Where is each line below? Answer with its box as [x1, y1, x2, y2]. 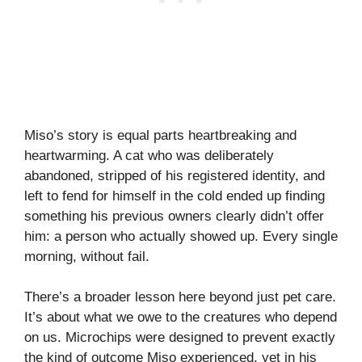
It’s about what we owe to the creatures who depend [24, 309, 337, 326]
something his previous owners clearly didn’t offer [24, 208, 324, 224]
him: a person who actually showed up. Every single [24, 228, 338, 244]
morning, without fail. [24, 248, 149, 264]
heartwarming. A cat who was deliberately [24, 147, 274, 163]
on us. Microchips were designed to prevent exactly [24, 330, 335, 346]
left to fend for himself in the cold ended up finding [24, 187, 325, 204]
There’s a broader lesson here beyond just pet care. [24, 289, 336, 305]
